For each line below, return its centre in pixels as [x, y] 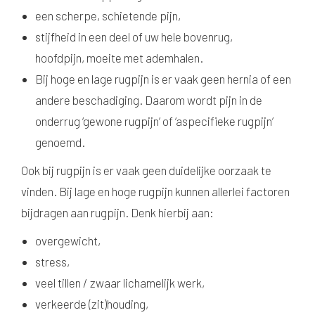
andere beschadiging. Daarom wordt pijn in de [149, 100]
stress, [52, 262]
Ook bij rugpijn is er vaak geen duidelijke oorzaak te [146, 170]
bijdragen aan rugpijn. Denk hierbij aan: [117, 212]
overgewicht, [68, 240]
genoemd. [60, 142]
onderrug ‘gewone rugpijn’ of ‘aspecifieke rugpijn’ [154, 121]
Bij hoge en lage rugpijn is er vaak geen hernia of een [163, 79]
